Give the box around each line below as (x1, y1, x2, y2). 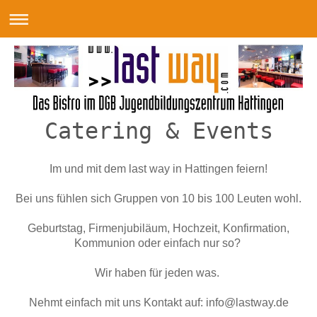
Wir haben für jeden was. (95, 266, 222, 279)
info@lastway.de (205, 296, 289, 309)
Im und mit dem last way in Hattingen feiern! (50, 162, 267, 175)
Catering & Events (44, 117, 273, 144)
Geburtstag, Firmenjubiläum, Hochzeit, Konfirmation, (28, 221, 289, 234)
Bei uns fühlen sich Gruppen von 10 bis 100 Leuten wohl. (16, 192, 301, 204)
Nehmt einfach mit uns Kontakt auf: (28, 296, 203, 309)
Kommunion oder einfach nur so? (74, 236, 243, 249)
